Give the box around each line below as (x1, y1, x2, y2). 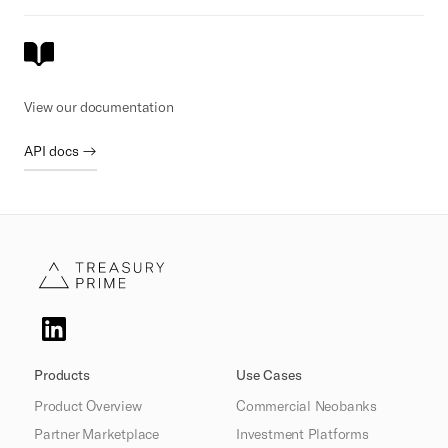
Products (34, 366, 90, 385)
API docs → (24, 142, 97, 160)
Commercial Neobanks (236, 397, 378, 415)
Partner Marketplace (34, 425, 160, 443)
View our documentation (24, 98, 174, 116)
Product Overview (34, 397, 142, 415)
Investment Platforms (236, 425, 369, 443)
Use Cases (236, 366, 302, 385)
